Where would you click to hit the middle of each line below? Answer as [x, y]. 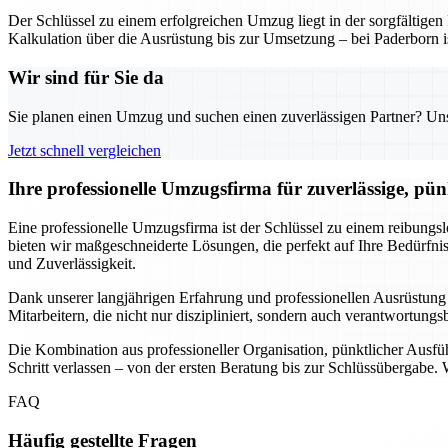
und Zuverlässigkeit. [72, 264]
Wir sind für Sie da [86, 77]
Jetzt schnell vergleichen [84, 150]
